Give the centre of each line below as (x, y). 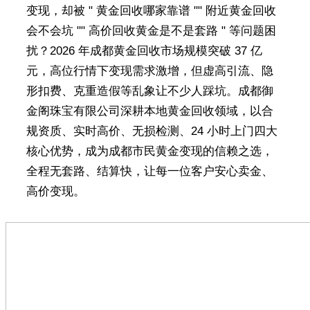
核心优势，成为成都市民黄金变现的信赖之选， (149, 151)
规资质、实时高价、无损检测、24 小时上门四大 (152, 131)
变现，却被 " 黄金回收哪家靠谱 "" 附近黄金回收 (151, 11)
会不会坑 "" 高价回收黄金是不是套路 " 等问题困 (151, 31)
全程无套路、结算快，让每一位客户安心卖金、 (149, 171)
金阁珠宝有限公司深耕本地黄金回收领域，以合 (149, 111)
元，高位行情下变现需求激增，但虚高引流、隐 (149, 71)
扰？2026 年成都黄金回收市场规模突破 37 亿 (144, 51)
